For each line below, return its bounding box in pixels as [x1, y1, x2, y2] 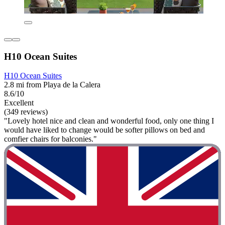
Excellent [4, 98, 34, 107]
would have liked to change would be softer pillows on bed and [4, 126, 205, 135]
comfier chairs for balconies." [4, 135, 97, 144]
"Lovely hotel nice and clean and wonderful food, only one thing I [4, 117, 214, 126]
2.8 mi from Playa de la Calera [4, 80, 100, 89]
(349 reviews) [4, 107, 48, 117]
